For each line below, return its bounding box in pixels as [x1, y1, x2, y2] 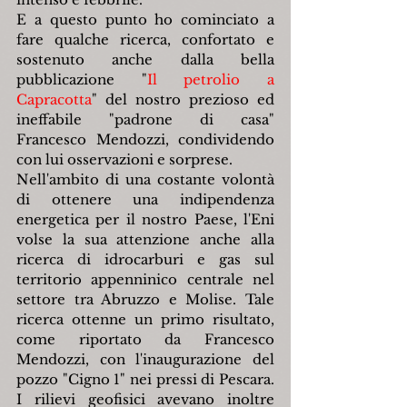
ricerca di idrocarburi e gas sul [16, 251, 274, 269]
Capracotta [16, 91, 92, 109]
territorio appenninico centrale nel [16, 271, 274, 289]
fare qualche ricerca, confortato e [16, 31, 274, 49]
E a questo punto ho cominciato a [16, 11, 274, 29]
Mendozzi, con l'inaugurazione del [16, 351, 274, 369]
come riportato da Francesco [16, 331, 274, 349]
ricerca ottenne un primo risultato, [16, 311, 274, 329]
